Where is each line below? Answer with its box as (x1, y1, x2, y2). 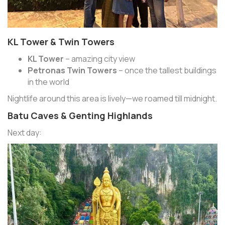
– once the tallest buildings (117, 65, 216, 76)
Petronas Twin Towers (28, 65, 117, 76)
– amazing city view (64, 53, 135, 65)
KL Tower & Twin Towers (8, 36, 115, 48)
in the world (28, 76, 69, 88)
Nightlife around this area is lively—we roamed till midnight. (8, 93, 217, 104)
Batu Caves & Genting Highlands (8, 109, 153, 122)
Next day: (8, 127, 42, 139)
